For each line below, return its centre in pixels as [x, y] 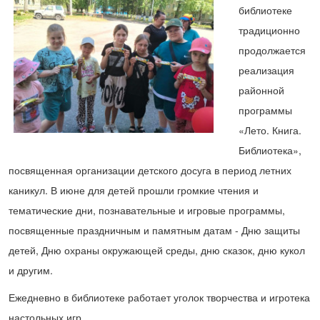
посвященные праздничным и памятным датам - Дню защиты [154, 230]
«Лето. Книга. [270, 130]
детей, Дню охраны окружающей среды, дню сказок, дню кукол [157, 250]
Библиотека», [270, 150]
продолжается [272, 50]
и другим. [32, 270]
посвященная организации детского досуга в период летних [150, 170]
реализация [266, 70]
